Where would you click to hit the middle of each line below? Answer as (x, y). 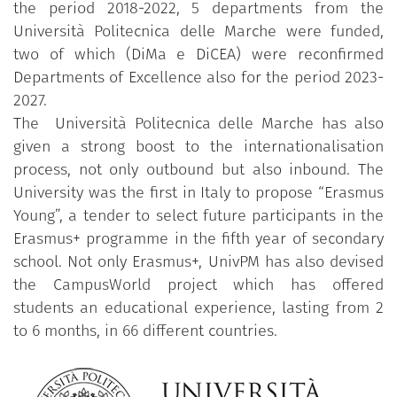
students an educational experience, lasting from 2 (198, 308)
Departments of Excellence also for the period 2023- (198, 78)
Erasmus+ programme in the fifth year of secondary (198, 239)
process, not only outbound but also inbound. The (198, 170)
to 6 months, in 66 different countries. (145, 331)
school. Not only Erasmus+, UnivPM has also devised (198, 262)
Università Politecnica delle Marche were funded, (198, 31)
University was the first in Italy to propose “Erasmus (198, 193)
